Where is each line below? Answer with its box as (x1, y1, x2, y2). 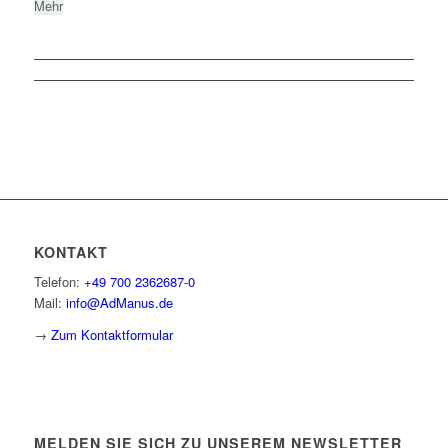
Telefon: (33, 272, 84, 292)
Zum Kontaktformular (50, 325, 173, 345)
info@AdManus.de (65, 293, 173, 313)
